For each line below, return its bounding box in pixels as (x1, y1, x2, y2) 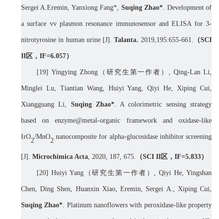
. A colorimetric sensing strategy (114, 101, 212, 109)
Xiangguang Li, (21, 101, 71, 109)
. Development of (163, 4, 212, 12)
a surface (21, 20, 50, 28)
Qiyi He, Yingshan (159, 169, 212, 177)
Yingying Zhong (51, 68, 98, 76)
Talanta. (114, 36, 141, 44)
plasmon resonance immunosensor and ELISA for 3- (60, 20, 212, 28)
